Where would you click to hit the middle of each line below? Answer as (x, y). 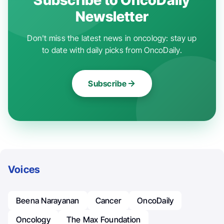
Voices (24, 169)
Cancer (108, 200)
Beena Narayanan (48, 200)
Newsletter (112, 16)
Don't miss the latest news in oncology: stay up (112, 38)
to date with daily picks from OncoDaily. (112, 50)
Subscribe (107, 83)
